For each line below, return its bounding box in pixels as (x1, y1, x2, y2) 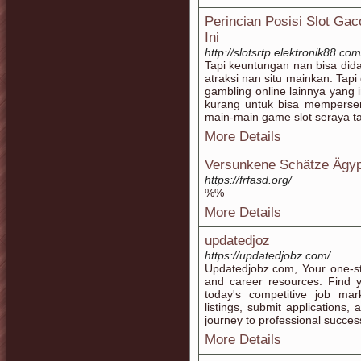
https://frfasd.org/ (205, 173, 292, 186)
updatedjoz (205, 233, 270, 248)
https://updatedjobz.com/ (205, 249, 330, 262)
